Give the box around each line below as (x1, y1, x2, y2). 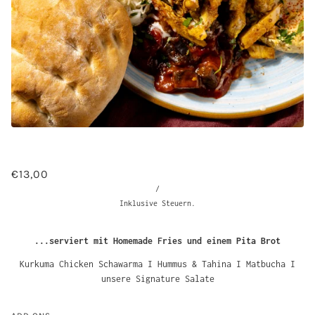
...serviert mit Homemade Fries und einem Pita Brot (34, 236, 281, 246)
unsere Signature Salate (101, 274, 214, 284)
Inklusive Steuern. (120, 199, 195, 207)
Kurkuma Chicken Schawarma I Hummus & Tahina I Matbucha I (20, 259, 295, 269)
